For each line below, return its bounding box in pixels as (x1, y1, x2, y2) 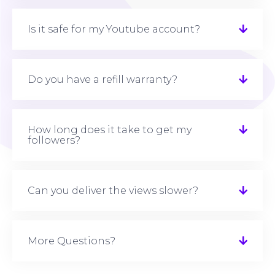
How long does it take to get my (28, 124, 192, 136)
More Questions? (28, 235, 115, 247)
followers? (28, 134, 80, 147)
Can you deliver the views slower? (28, 185, 198, 197)
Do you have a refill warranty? (28, 74, 177, 86)
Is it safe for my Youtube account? (28, 23, 200, 36)
